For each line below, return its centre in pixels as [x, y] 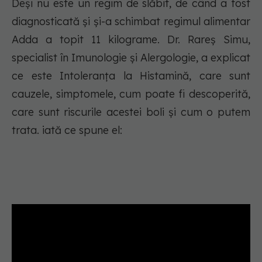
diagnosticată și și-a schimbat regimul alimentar [131, 22]
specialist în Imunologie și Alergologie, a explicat [131, 58]
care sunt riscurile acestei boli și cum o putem [131, 112]
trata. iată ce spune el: [68, 130]
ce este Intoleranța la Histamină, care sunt [131, 76]
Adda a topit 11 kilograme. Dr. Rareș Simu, [131, 40]
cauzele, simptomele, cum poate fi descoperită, [131, 94]
